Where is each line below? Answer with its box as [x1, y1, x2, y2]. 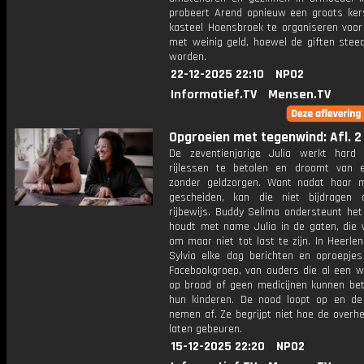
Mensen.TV [268, 86, 331, 103]
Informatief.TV [171, 86, 257, 103]
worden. [169, 50, 206, 64]
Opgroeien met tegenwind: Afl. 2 [169, 128, 362, 146]
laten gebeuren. [169, 322, 242, 336]
